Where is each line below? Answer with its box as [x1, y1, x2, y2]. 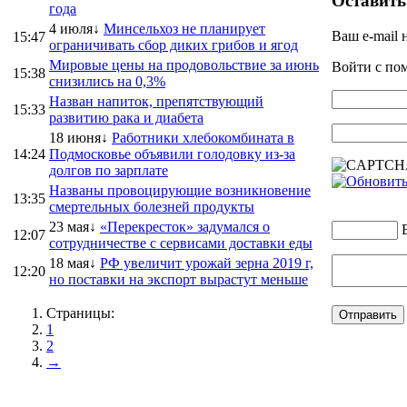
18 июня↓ [49, 129, 108, 145]
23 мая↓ [49, 218, 96, 234]
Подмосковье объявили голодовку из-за [49, 145, 295, 162]
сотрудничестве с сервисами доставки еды [49, 234, 313, 251]
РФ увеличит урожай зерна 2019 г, [100, 254, 313, 271]
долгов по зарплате [49, 162, 168, 178]
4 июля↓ [49, 20, 100, 36]
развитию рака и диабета [49, 109, 203, 125]
